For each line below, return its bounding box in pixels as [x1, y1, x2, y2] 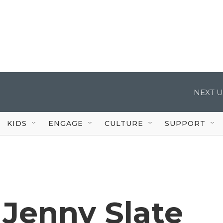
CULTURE [105, 118, 143, 128]
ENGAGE [48, 118, 83, 128]
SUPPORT [165, 118, 206, 128]
